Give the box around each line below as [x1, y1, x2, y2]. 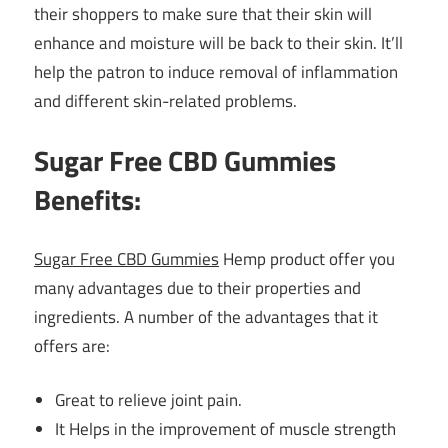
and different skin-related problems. [34, 87, 297, 114]
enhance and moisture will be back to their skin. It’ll [34, 29, 403, 56]
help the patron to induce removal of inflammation [34, 58, 398, 85]
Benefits [34, 178, 134, 222]
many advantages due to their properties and [34, 274, 361, 301]
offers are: [34, 332, 110, 359]
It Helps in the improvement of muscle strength [55, 416, 397, 443]
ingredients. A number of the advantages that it [34, 303, 378, 330]
